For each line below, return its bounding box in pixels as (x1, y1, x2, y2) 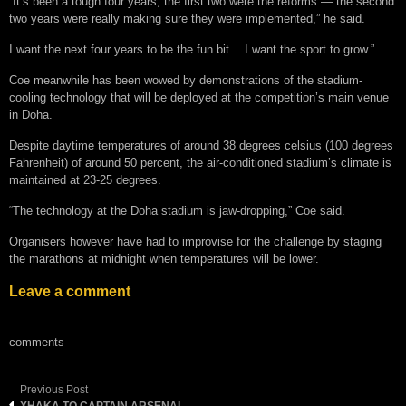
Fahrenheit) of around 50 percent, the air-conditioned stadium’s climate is (9, 155, 391, 169)
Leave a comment (9, 283, 130, 299)
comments (9, 334, 64, 349)
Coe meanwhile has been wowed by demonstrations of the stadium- (9, 72, 362, 87)
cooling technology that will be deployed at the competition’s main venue (9, 90, 389, 104)
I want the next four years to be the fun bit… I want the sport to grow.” (9, 42, 374, 56)
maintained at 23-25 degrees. (9, 172, 161, 187)
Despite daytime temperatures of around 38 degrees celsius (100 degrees (9, 138, 393, 152)
